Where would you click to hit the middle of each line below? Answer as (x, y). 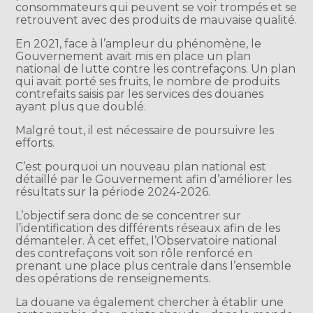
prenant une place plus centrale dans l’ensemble (154, 265)
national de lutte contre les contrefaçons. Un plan (156, 68)
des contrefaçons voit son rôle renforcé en (134, 253)
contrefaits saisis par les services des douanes (140, 94)
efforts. (35, 143)
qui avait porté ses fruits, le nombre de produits (148, 81)
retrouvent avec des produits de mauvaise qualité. (156, 20)
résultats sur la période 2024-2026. (113, 191)
